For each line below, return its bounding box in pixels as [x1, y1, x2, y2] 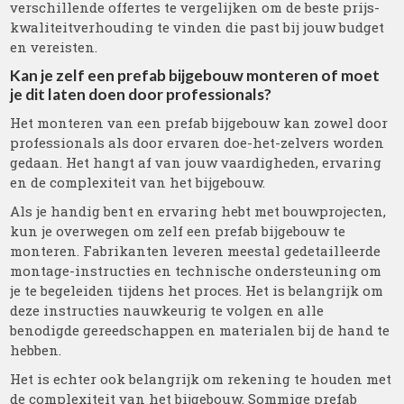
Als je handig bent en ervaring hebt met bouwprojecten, [10, 202, 387, 220]
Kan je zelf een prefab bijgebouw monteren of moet [10, 66, 381, 85]
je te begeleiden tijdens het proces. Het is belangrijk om [10, 281, 384, 299]
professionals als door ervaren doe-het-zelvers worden [10, 133, 385, 151]
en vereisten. [10, 38, 98, 56]
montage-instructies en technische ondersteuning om [10, 262, 382, 280]
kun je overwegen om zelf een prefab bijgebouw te [10, 222, 346, 240]
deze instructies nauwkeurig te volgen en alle [10, 301, 325, 319]
